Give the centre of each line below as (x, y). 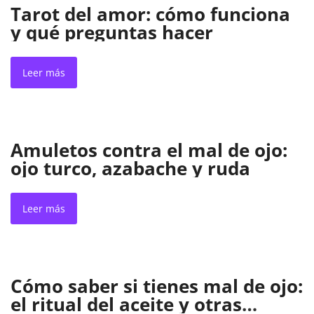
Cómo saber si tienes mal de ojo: (157, 286)
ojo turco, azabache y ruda (130, 168)
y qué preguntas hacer (112, 32)
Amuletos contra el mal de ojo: (149, 150)
